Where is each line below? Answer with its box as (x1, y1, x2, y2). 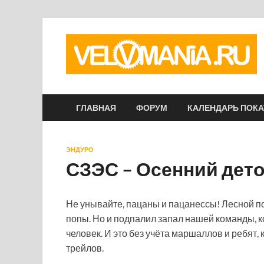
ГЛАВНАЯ (76, 103, 116, 113)
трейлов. (66, 242, 104, 253)
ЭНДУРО (66, 146, 94, 154)
